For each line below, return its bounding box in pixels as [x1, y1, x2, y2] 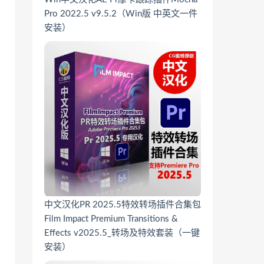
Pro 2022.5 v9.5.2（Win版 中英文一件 [44, 9, 197, 18]
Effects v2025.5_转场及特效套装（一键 [44, 229, 200, 237]
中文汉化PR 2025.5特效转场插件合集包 [44, 200, 201, 209]
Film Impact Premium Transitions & [44, 214, 178, 223]
